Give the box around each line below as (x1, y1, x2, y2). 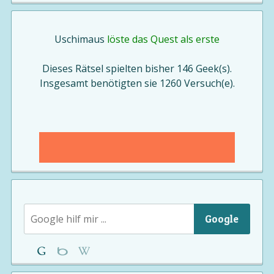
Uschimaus (54, 32, 105, 46)
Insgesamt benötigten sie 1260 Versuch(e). (39, 76, 235, 90)
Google (205, 212, 239, 225)
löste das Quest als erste (105, 32, 220, 46)
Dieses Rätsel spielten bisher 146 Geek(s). (42, 62, 232, 75)
